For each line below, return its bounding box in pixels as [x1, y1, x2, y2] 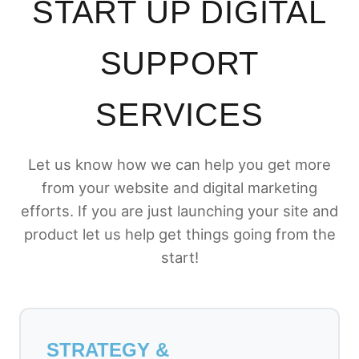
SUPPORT [99, 46, 260, 81]
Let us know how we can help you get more [28, 155, 331, 173]
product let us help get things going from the [23, 225, 336, 243]
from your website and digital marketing [42, 179, 317, 196]
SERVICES [95, 97, 264, 132]
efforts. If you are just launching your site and [21, 202, 338, 220]
